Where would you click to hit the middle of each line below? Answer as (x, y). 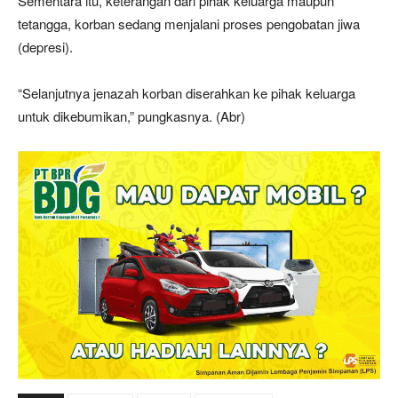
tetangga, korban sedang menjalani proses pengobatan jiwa (189, 23)
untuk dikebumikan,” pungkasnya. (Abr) (131, 115)
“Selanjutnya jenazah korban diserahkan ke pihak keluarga (187, 92)
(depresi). (45, 46)
